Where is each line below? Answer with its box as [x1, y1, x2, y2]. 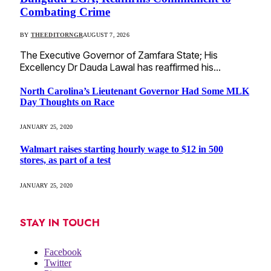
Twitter [44, 258, 71, 269]
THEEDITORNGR [30, 31, 83, 38]
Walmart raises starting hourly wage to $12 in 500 [20, 144, 223, 155]
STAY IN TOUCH [20, 215, 100, 230]
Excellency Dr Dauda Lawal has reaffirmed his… [20, 60, 221, 73]
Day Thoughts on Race [20, 96, 114, 107]
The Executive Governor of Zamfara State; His [20, 48, 218, 61]
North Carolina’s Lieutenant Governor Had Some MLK [20, 85, 249, 96]
